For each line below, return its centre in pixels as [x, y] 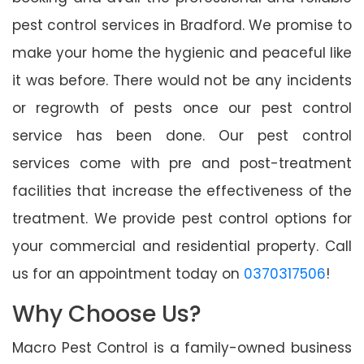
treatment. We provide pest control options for [182, 218]
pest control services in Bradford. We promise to [182, 25]
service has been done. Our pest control [182, 135]
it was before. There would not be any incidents [182, 80]
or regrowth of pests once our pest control [182, 108]
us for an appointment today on [128, 273]
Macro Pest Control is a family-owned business [182, 347]
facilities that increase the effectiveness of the [182, 191]
